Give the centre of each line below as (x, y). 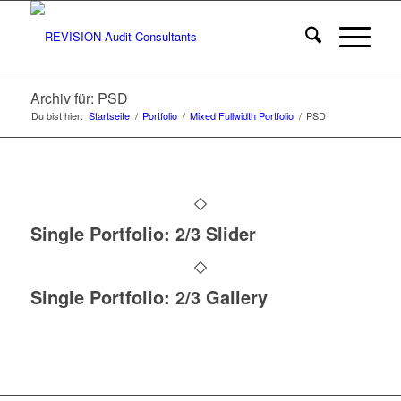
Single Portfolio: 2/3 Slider (143, 233)
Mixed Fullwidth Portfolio (241, 115)
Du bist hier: (57, 115)
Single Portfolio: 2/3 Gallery (149, 297)
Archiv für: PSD (79, 98)
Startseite (109, 115)
